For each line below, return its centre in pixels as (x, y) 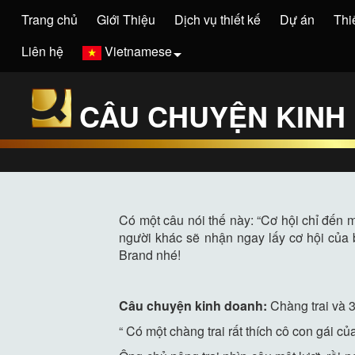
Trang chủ (50, 19)
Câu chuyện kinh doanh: (195, 305)
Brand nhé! (150, 254)
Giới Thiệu (126, 19)
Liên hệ (42, 51)
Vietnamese (138, 51)
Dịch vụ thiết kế (218, 19)
